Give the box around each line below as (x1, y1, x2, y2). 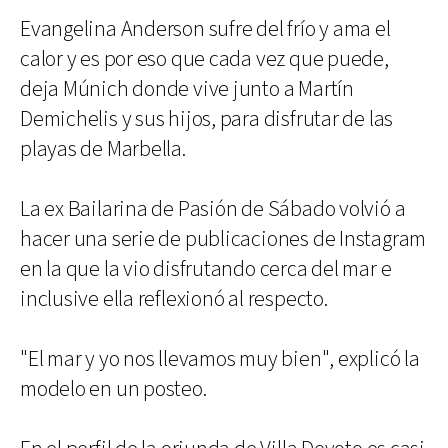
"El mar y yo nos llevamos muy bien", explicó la (20, 345, 420, 374)
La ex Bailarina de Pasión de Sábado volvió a (20, 195, 406, 224)
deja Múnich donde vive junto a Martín (20, 75, 354, 104)
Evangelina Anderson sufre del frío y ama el (20, 15, 391, 44)
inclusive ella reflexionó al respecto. (20, 285, 328, 314)
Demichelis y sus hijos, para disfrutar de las (20, 105, 394, 134)
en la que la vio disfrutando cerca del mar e (20, 255, 392, 284)
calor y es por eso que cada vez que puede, (20, 45, 389, 74)
